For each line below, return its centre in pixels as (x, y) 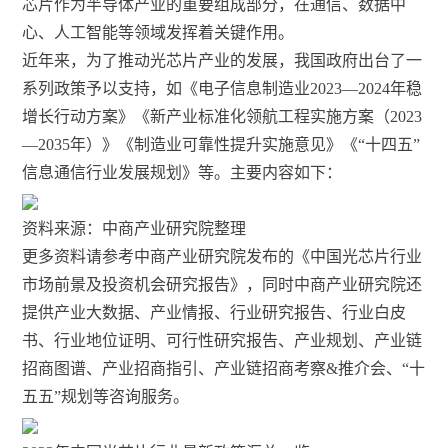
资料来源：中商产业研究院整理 (134, 228)
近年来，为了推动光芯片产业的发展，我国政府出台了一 (222, 60)
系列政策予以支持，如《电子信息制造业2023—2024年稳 (222, 88)
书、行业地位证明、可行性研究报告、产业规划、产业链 (222, 340)
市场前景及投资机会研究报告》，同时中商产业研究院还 (222, 284)
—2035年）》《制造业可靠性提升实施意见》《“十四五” (221, 144)
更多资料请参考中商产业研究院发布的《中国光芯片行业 (222, 256)
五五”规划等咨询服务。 (106, 396)
